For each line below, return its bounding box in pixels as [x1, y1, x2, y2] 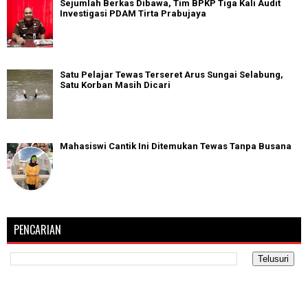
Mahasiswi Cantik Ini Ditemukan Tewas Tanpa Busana [60, 141, 291, 152]
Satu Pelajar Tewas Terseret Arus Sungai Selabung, [60, 69, 283, 80]
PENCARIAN [14, 221, 61, 238]
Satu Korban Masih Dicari [60, 80, 170, 91]
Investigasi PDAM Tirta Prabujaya [60, 8, 206, 19]
